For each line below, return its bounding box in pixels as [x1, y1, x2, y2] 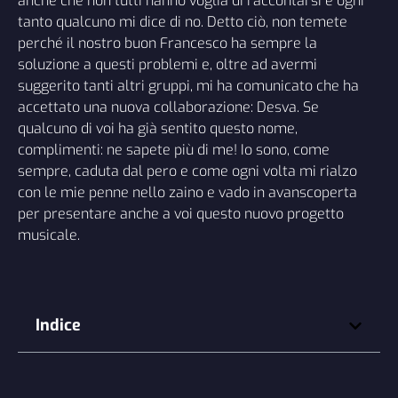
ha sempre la [227, 34, 317, 53]
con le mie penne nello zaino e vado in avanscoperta [18, 183, 357, 203]
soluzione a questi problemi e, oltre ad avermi [18, 55, 317, 75]
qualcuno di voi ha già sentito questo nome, [18, 119, 298, 139]
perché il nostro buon [18, 34, 160, 53]
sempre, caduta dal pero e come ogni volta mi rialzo [18, 162, 357, 181]
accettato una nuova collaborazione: [18, 98, 257, 117]
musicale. [18, 226, 80, 245]
